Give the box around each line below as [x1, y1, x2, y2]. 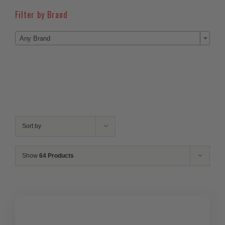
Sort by [22, 122, 41, 130]
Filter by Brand [15, 8, 68, 21]
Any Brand [20, 34, 50, 42]
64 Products [39, 152, 74, 159]
